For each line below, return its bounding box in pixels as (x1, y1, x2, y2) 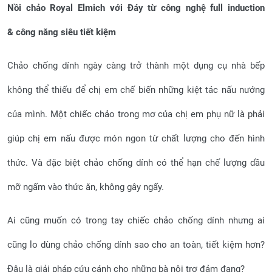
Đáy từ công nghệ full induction (127, 2, 265, 13)
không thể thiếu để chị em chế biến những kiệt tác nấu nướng (7, 84, 265, 95)
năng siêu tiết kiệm (38, 27, 116, 38)
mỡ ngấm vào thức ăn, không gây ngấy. (7, 182, 164, 192)
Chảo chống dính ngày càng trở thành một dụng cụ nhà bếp (7, 60, 265, 71)
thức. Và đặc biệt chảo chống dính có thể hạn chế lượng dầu (7, 157, 265, 168)
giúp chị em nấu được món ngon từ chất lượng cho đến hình (7, 133, 265, 144)
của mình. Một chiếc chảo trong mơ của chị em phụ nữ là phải (7, 109, 265, 120)
